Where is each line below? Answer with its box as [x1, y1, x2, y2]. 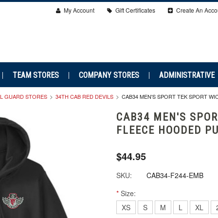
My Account [62, 6, 94, 14]
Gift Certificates [114, 6, 155, 14]
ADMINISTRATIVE [159, 71, 215, 80]
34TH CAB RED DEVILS [55, 92, 113, 100]
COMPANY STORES [78, 71, 139, 80]
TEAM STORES [12, 71, 59, 80]
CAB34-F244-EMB [146, 170, 203, 180]
